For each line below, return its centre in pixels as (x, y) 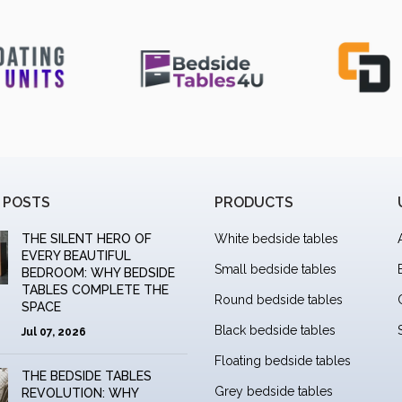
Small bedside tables (275, 269)
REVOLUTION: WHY (79, 393)
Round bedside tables (279, 299)
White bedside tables (276, 238)
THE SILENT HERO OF (86, 238)
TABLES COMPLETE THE (95, 289)
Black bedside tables (275, 330)
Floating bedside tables (283, 360)
